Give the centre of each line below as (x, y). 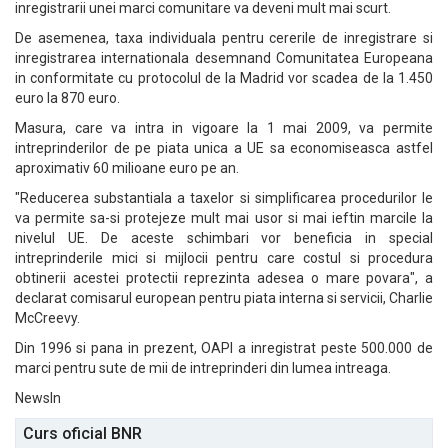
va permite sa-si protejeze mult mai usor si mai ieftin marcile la (224, 218)
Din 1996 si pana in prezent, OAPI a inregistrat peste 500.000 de (224, 348)
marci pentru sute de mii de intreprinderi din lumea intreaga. (203, 368)
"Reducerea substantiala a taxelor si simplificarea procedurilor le (224, 198)
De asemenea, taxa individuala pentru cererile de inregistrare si (224, 38)
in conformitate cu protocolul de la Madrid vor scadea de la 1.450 (224, 78)
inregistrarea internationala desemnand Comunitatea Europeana (224, 58)
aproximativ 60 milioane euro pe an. (127, 168)
